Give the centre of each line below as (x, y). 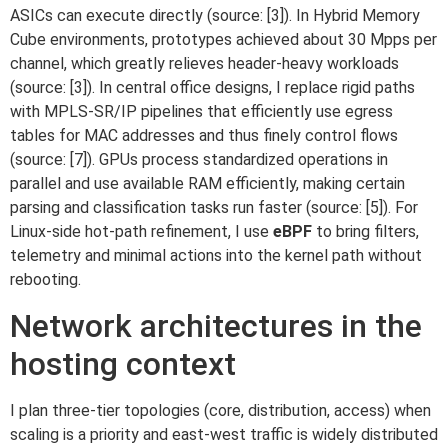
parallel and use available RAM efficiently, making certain (207, 184)
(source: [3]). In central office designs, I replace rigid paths (212, 88)
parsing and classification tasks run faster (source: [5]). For (214, 208)
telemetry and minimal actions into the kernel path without (216, 256)
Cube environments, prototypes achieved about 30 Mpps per (223, 40)
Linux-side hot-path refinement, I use (141, 232)
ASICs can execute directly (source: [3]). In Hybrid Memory (215, 16)
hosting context (123, 363)
